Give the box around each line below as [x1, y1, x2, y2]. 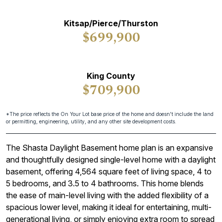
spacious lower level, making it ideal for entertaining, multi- [6, 202, 212, 212]
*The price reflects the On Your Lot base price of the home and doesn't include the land [6, 111, 214, 117]
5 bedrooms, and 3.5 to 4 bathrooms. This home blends [6, 178, 204, 188]
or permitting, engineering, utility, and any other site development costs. [6, 118, 176, 124]
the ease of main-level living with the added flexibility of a [6, 190, 209, 200]
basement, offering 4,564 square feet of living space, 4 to [6, 166, 212, 176]
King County [87, 71, 135, 81]
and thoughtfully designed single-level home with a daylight [6, 155, 216, 165]
